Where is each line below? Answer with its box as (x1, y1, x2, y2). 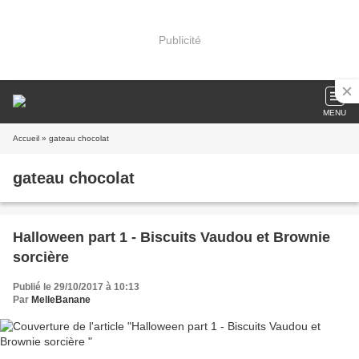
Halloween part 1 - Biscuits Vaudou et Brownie (13, 229, 330, 245)
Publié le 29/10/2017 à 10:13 (13, 281, 139, 292)
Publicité (158, 33, 201, 46)
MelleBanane (31, 294, 91, 305)
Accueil (13, 134, 39, 143)
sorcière (13, 249, 69, 265)
